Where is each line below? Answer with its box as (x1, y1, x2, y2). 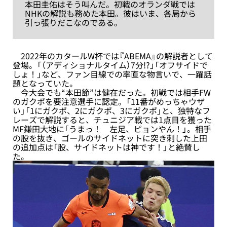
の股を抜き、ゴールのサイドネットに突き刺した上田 (13, 131, 207, 144)
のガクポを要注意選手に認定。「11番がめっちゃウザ (13, 95, 205, 107)
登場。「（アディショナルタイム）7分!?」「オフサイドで (13, 58, 208, 71)
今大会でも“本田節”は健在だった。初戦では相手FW (13, 86, 211, 98)
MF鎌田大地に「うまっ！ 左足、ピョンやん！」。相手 (13, 122, 211, 135)
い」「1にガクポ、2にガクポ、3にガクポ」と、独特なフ (13, 104, 210, 117)
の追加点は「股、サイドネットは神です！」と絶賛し (13, 140, 200, 153)
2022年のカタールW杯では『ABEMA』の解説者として (13, 49, 213, 62)
